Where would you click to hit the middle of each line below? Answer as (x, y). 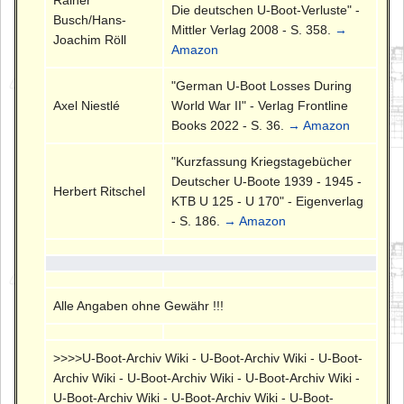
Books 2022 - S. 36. (230, 125)
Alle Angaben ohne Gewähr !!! (139, 305)
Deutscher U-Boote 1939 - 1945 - (267, 181)
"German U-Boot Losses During (262, 85)
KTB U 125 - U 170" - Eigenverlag (268, 201)
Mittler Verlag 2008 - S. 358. (253, 29)
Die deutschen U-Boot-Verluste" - (266, 9)
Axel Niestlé (87, 105)
